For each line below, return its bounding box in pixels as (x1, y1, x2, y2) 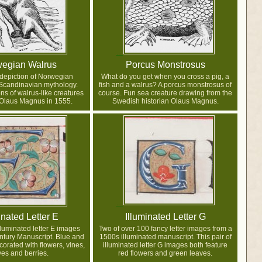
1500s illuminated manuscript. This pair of (99, 233, 232, 242)
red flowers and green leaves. (118, 249, 212, 258)
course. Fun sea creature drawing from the (98, 89, 232, 98)
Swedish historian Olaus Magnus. (112, 97, 219, 106)
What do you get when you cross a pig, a (101, 73, 229, 81)
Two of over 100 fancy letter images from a (98, 225, 232, 233)
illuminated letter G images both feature (103, 241, 227, 250)
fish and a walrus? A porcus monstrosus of (99, 81, 232, 89)
